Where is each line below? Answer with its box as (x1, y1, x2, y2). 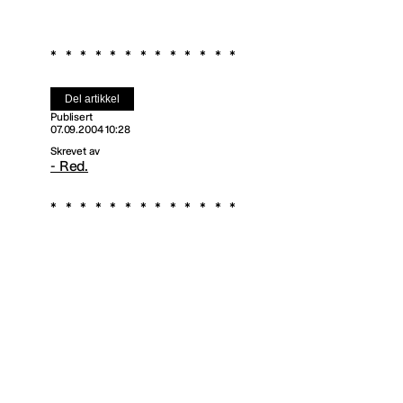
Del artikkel (65, 93, 120, 106)
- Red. (50, 157, 89, 175)
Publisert (50, 111, 93, 124)
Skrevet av (50, 145, 100, 158)
